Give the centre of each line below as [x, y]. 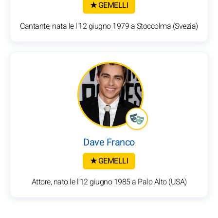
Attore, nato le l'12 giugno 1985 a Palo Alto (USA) [109, 182]
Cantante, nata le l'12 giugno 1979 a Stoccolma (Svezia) [109, 27]
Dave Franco [109, 143]
